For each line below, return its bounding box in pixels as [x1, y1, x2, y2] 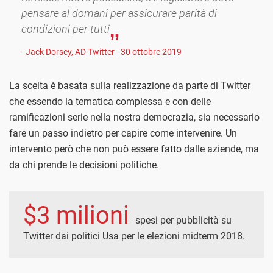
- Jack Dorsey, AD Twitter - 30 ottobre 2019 [21, 46, 182, 57]
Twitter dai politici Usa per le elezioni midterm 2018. [23, 230, 245, 242]
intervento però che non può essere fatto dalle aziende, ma [9, 143, 259, 155]
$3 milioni [23, 200, 135, 230]
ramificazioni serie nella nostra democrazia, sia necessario [9, 111, 260, 123]
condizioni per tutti [21, 22, 110, 35]
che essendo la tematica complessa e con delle [9, 95, 211, 107]
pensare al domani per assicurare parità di [21, 6, 217, 19]
